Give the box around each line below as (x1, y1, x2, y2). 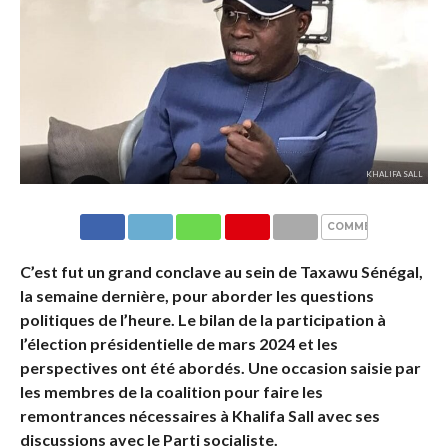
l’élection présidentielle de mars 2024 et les (19, 333, 338, 353)
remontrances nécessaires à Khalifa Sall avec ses (19, 405, 380, 425)
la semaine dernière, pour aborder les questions (19, 285, 374, 305)
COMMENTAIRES (327, 219, 421, 233)
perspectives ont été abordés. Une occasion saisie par (19, 357, 421, 377)
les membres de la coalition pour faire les (19, 381, 323, 401)
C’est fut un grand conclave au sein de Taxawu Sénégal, (19, 261, 423, 281)
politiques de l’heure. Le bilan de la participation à (19, 309, 386, 329)
